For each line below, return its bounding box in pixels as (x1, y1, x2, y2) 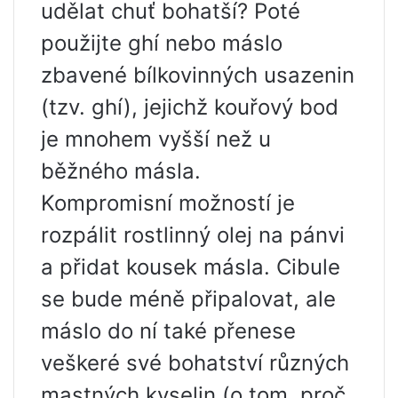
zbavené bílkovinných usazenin (41, 62, 354, 89)
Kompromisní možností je (41, 190, 295, 217)
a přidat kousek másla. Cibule (41, 254, 340, 281)
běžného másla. (41, 158, 201, 185)
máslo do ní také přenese (41, 318, 296, 345)
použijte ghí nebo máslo (41, 30, 283, 57)
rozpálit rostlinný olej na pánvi (41, 222, 345, 249)
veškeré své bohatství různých (41, 350, 349, 377)
